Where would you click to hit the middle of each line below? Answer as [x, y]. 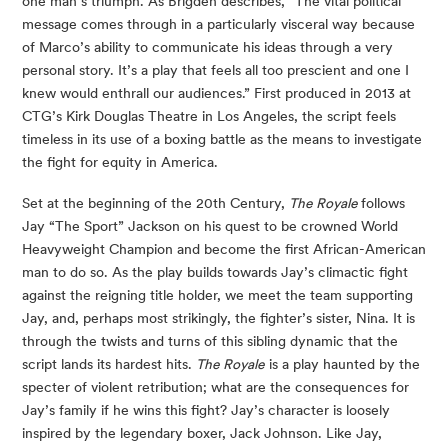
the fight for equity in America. [120, 161]
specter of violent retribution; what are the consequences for [215, 387]
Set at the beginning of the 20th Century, [155, 203]
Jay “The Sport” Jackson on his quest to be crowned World [210, 226]
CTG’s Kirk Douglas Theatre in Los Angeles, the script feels [209, 115]
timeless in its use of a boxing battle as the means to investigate [222, 138]
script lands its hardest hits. [109, 364]
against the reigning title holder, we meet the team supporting [217, 295]
